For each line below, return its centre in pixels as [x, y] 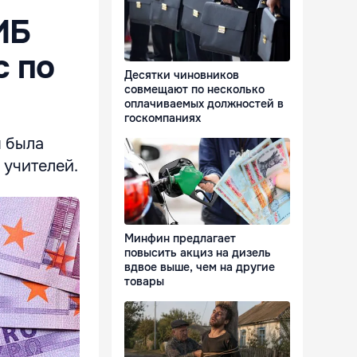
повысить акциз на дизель [198, 253]
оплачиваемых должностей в [204, 104]
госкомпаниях [163, 118]
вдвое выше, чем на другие [200, 267]
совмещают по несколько [194, 90]
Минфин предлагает [180, 239]
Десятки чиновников [182, 75]
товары [144, 282]
